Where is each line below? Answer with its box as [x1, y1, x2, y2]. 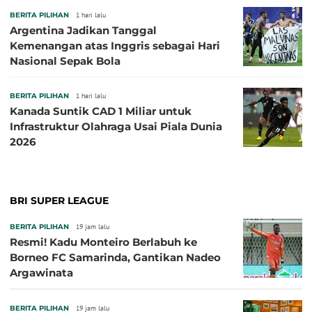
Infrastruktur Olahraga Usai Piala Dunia [10, 120, 222, 134]
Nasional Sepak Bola [10, 54, 120, 68]
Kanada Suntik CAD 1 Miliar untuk [10, 104, 192, 118]
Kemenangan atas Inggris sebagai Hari [10, 39, 220, 53]
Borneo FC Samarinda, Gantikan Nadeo [10, 251, 221, 265]
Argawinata [10, 266, 73, 280]
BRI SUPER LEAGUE [10, 194, 109, 208]
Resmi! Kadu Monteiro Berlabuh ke [10, 235, 197, 249]
